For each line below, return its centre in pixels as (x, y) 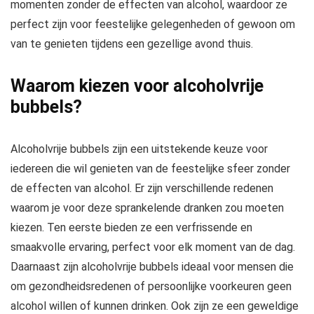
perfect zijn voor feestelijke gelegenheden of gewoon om (153, 24)
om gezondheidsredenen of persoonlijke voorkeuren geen (151, 286)
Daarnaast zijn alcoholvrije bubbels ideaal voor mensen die (152, 267)
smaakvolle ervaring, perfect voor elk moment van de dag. (153, 247)
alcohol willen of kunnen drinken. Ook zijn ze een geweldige (155, 306)
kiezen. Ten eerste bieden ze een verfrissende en (131, 227)
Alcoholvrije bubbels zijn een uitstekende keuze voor (139, 149)
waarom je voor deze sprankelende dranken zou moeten (147, 208)
